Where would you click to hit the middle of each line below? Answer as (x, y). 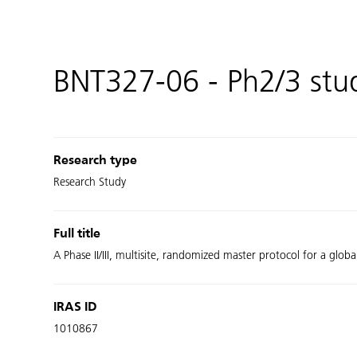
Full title (77, 234)
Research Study (90, 182)
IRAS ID (76, 308)
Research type (96, 161)
